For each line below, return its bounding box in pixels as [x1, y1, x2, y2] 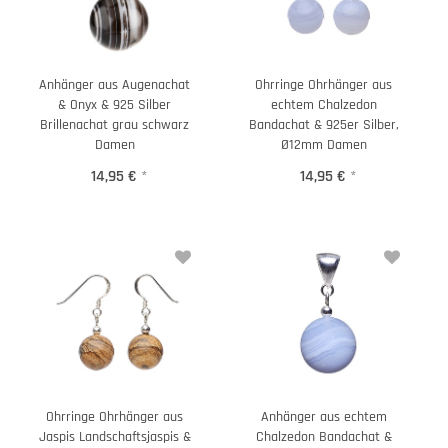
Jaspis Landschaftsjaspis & [38, 428, 191, 446]
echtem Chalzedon [270, 95, 377, 114]
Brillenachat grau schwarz [40, 115, 189, 134]
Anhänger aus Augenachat [39, 75, 190, 94]
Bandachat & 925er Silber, [248, 115, 314, 134]
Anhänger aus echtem [260, 408, 387, 426]
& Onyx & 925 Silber [58, 95, 171, 114]
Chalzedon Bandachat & [255, 428, 392, 446]
